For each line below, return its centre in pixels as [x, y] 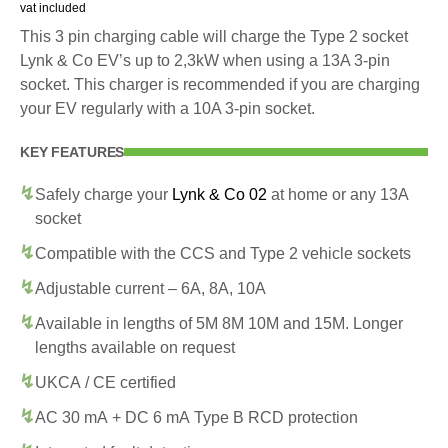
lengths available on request [135, 347]
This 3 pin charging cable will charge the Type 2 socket [214, 36]
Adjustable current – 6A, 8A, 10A [150, 288]
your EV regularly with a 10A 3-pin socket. [167, 108]
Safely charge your [103, 194]
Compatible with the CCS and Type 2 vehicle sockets [223, 253]
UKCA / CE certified [105, 382]
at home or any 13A [338, 194]
